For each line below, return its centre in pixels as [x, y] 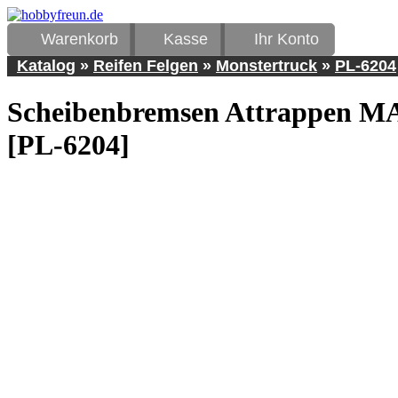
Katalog [46, 66]
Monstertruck [267, 66]
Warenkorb [79, 40]
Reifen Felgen [146, 66]
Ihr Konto [286, 40]
